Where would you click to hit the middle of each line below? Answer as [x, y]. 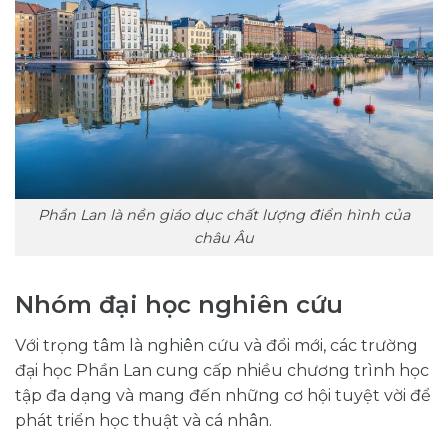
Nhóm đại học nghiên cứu [179, 305]
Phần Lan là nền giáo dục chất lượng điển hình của [224, 215]
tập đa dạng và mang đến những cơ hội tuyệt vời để [223, 396]
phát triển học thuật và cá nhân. [143, 421]
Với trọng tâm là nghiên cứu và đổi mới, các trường [216, 346]
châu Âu [224, 238]
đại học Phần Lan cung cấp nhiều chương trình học [222, 371]
